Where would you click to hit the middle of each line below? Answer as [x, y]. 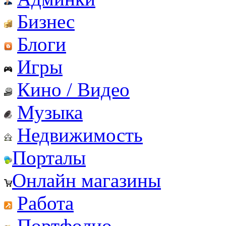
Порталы [49, 157]
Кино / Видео [73, 89]
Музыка [50, 112]
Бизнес [46, 21]
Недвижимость [80, 135]
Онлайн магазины [87, 180]
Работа [45, 203]
